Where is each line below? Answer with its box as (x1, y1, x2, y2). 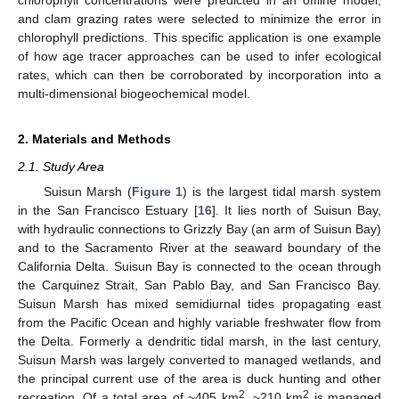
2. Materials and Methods (18, 131, 171, 146)
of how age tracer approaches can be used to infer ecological (18, 48, 381, 63)
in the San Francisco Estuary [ (18, 203, 198, 217)
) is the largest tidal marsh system (183, 184, 382, 199)
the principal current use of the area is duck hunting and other (18, 371, 381, 386)
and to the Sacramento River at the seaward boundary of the (18, 240, 381, 255)
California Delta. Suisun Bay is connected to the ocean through (18, 259, 381, 273)
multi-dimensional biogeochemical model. (18, 85, 250, 101)
